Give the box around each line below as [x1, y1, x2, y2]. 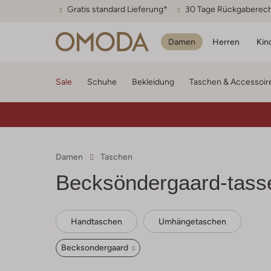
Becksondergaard [61, 243, 130, 252]
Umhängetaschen [158, 217, 226, 226]
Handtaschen [71, 217, 122, 226]
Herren [212, 36, 240, 47]
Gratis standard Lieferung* [67, 4, 168, 14]
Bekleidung [132, 77, 174, 87]
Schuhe [87, 77, 117, 87]
